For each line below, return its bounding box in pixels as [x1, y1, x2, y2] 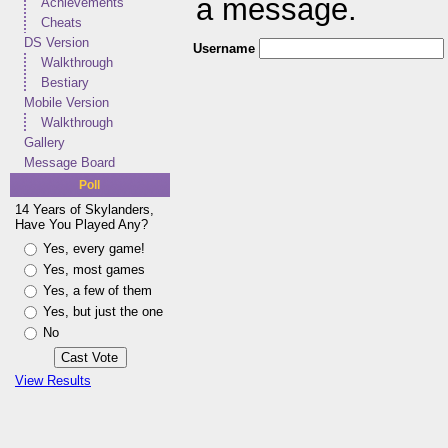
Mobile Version [24, 95, 109, 110]
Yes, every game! [43, 241, 145, 256]
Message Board [24, 155, 115, 170]
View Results [15, 373, 91, 388]
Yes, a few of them [43, 283, 152, 298]
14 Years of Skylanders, [15, 202, 154, 217]
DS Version [24, 35, 89, 50]
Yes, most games [43, 262, 145, 277]
